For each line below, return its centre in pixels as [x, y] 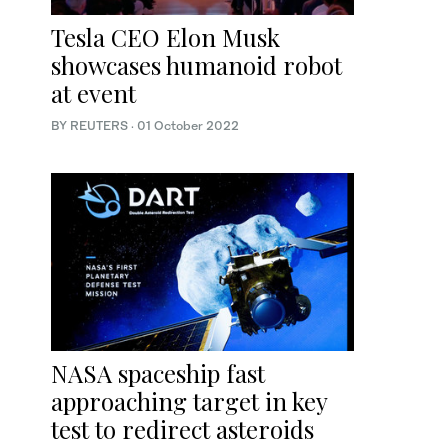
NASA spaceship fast [158, 373]
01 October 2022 [188, 125]
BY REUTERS [91, 125]
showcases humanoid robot [196, 64]
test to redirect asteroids [182, 429]
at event [93, 92]
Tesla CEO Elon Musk [165, 36]
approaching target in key [189, 401]
